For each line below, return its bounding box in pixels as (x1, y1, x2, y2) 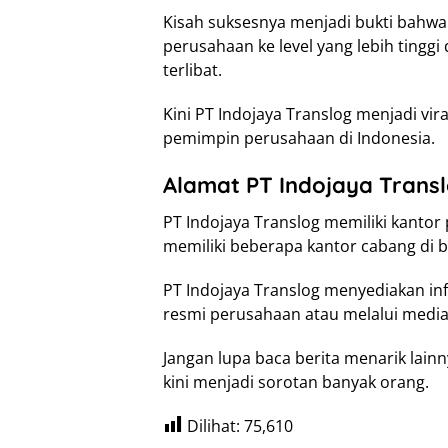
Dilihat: (187, 415, 240, 438)
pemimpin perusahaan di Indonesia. (163, 127, 435, 150)
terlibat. (163, 59, 222, 82)
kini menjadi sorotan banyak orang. (163, 371, 429, 394)
